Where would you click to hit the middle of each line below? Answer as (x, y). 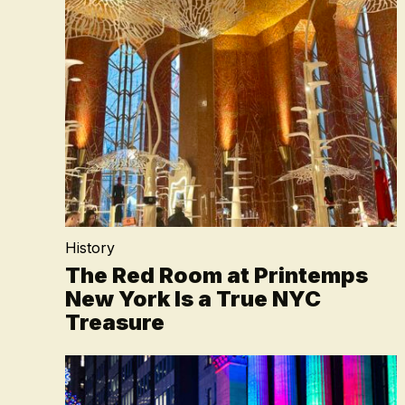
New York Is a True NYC (193, 299)
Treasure (115, 322)
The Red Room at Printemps (217, 275)
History (90, 248)
